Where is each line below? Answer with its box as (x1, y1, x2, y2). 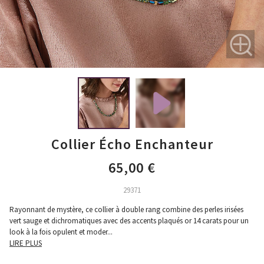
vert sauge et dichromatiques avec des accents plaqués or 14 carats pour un (9, 216, 249, 226)
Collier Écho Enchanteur (51, 135, 213, 153)
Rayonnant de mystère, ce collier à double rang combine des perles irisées (9, 204, 243, 214)
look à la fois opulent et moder (9, 227, 107, 237)
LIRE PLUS (9, 238, 42, 248)
